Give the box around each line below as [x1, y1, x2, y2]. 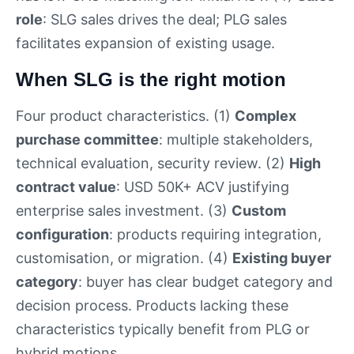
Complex [235, 107, 296, 124]
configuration [16, 225, 109, 243]
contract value [16, 178, 116, 195]
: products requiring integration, [109, 225, 322, 243]
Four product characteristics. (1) [16, 107, 235, 124]
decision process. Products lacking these [16, 296, 288, 314]
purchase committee [16, 130, 159, 148]
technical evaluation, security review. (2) [16, 154, 289, 171]
